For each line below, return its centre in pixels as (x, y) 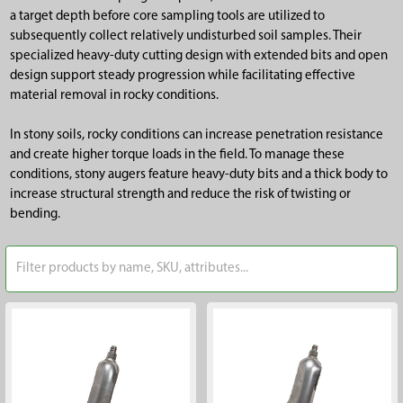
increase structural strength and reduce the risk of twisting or (180, 195)
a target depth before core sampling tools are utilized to (167, 16)
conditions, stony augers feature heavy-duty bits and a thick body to (198, 175)
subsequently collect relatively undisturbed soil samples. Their (185, 36)
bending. (35, 215)
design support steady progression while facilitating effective (182, 76)
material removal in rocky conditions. (114, 95)
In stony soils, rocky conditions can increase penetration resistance (196, 136)
